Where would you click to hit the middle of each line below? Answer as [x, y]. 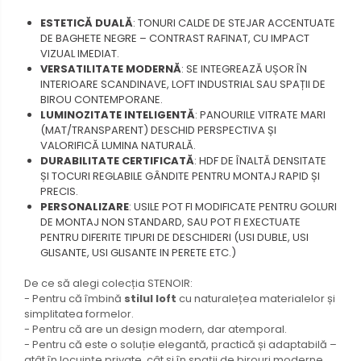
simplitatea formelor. [79, 313]
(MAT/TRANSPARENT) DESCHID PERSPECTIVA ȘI [158, 130]
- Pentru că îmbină [74, 298]
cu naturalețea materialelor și [256, 298]
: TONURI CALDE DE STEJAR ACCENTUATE [234, 23]
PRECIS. [59, 191]
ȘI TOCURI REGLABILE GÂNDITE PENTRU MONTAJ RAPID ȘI [180, 176]
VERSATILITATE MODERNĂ [111, 68]
